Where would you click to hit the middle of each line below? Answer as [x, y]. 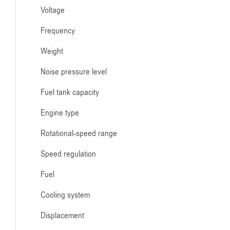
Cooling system [65, 195]
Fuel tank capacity [70, 92]
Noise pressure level [74, 72]
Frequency [58, 31]
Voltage [53, 10]
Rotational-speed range [79, 133]
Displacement [62, 216]
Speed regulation [68, 154]
